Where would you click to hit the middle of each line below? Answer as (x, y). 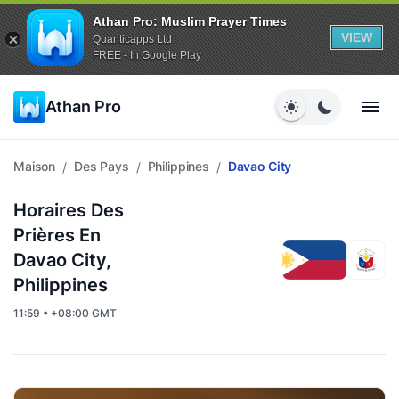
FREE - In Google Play (147, 55)
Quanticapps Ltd (132, 39)
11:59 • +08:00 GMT (65, 313)
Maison (35, 166)
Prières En (57, 235)
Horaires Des (69, 210)
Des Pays (101, 166)
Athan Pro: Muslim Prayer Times (190, 21)
